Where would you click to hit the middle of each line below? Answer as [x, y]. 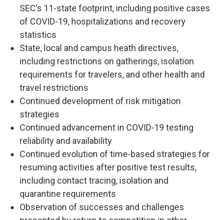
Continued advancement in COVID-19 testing [107, 127]
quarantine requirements [68, 194]
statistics [38, 35]
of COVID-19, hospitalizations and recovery [103, 21]
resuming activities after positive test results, [108, 167]
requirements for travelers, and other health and [112, 74]
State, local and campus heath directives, [99, 48]
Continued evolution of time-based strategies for [115, 154]
